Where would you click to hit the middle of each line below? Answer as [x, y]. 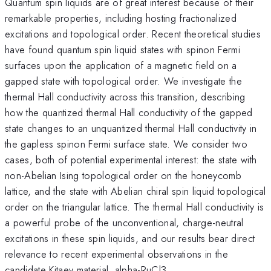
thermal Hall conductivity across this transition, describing [125, 96]
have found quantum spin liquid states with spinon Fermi [123, 49]
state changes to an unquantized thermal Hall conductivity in [131, 128]
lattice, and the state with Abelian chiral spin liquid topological [135, 191]
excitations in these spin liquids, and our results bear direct [130, 238]
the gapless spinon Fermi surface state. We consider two [126, 144]
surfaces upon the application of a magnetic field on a [121, 65]
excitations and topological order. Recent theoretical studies [133, 34]
